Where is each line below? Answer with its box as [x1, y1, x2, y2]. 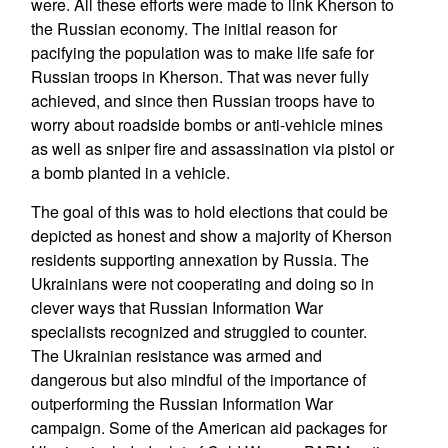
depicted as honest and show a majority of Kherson [30, 224, 392, 247]
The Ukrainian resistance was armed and [30, 344, 322, 367]
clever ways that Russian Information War [30, 296, 323, 319]
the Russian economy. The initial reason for [30, 17, 337, 40]
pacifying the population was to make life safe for [30, 41, 374, 64]
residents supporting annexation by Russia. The [30, 248, 369, 271]
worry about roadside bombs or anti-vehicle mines [30, 113, 383, 136]
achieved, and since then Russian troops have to [30, 89, 375, 112]
